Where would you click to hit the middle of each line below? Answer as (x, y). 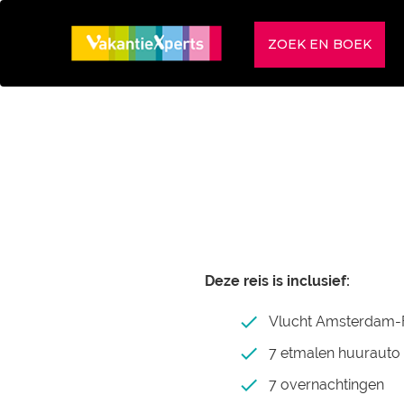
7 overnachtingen (326, 385)
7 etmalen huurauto (335, 353)
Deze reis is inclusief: (277, 281)
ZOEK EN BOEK (320, 44)
